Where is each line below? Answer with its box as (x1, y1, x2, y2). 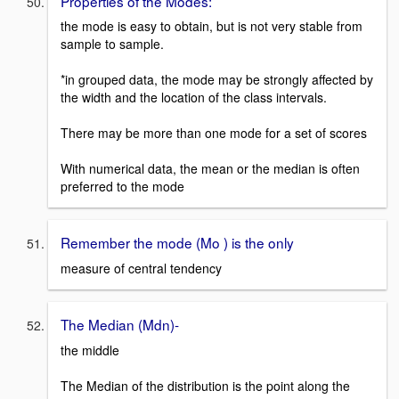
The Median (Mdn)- (61, 314, 179, 335)
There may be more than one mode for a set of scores (61, 124, 367, 142)
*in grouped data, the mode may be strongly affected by (61, 70, 373, 89)
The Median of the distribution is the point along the (61, 376, 350, 395)
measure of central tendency (61, 259, 222, 278)
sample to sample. (61, 35, 164, 53)
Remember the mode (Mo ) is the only (61, 232, 294, 253)
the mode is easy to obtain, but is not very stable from (61, 17, 362, 36)
